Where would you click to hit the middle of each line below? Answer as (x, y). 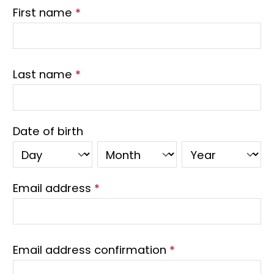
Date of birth (48, 131)
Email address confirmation (91, 250)
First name (44, 13)
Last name (44, 74)
